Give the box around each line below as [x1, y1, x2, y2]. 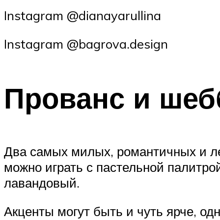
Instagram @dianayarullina [4, 7, 161, 24]
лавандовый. [4, 175, 80, 191]
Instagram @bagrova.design [4, 36, 168, 52]
